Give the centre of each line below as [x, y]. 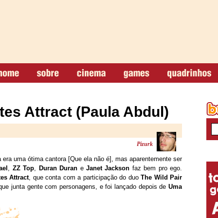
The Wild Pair [161, 177]
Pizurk [145, 144]
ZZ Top [23, 168]
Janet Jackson [108, 168]
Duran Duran [58, 168]
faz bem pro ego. [156, 168]
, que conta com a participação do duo [85, 177]
